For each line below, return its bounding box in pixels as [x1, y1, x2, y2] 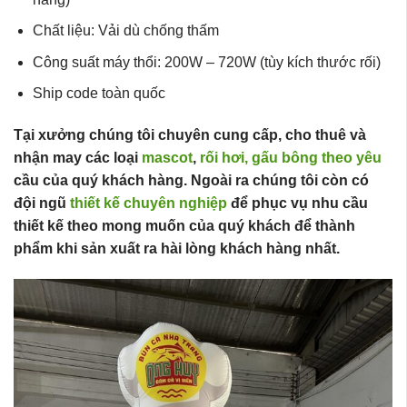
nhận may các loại [14, 150, 138, 166]
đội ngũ [14, 195, 66, 212]
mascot [138, 150, 193, 166]
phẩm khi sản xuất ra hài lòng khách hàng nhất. [14, 241, 340, 257]
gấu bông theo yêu [252, 150, 382, 166]
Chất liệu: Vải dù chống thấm [32, 23, 219, 39]
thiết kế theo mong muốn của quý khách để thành [14, 218, 355, 234]
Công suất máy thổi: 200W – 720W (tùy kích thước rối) [32, 54, 381, 70]
